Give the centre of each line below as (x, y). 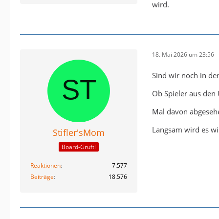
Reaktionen (45, 166)
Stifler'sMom (79, 132)
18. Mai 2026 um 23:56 (183, 55)
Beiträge (42, 177)
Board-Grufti (79, 147)
